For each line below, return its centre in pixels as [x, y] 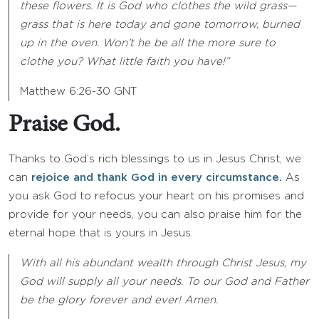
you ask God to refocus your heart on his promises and [156, 196]
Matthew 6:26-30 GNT [78, 91]
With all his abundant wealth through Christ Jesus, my [163, 263]
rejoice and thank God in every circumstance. [157, 178]
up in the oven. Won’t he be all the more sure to [148, 43]
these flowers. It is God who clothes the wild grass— [158, 6]
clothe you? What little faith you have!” [125, 62]
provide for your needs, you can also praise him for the [155, 215]
